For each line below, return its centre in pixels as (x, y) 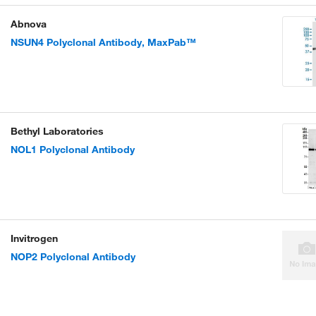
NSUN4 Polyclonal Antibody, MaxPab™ (103, 42)
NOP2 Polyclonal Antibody (73, 257)
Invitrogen (34, 238)
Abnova (29, 24)
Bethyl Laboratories (57, 131)
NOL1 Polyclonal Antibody (73, 150)
